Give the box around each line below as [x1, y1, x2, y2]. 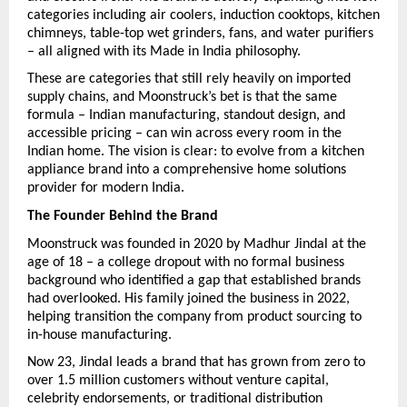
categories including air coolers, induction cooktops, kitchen [27, 7, 380, 23]
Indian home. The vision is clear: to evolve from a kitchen [27, 144, 364, 160]
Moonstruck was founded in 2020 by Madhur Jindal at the [27, 236, 366, 252]
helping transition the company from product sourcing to [27, 309, 362, 324]
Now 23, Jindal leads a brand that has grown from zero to [27, 355, 365, 371]
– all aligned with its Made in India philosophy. [27, 44, 301, 59]
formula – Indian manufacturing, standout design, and [27, 108, 345, 124]
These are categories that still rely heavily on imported [27, 72, 351, 87]
